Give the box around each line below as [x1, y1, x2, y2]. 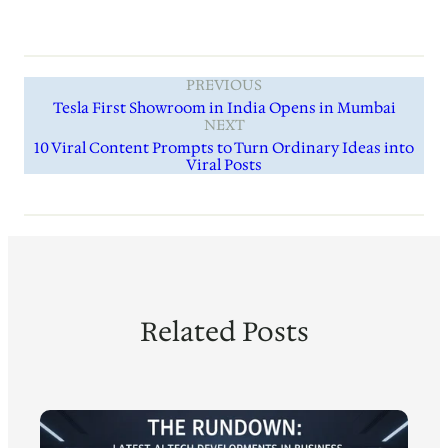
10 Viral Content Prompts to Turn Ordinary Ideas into [34, 137, 414, 158]
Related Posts [139, 313, 309, 349]
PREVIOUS [186, 74, 262, 95]
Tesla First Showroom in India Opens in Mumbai [52, 97, 396, 118]
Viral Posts [186, 154, 262, 175]
